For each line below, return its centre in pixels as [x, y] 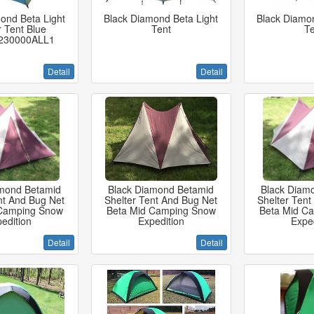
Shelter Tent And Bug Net [161, 200]
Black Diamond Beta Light [161, 18]
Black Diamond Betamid [161, 189]
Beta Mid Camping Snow [161, 210]
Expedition [161, 221]
